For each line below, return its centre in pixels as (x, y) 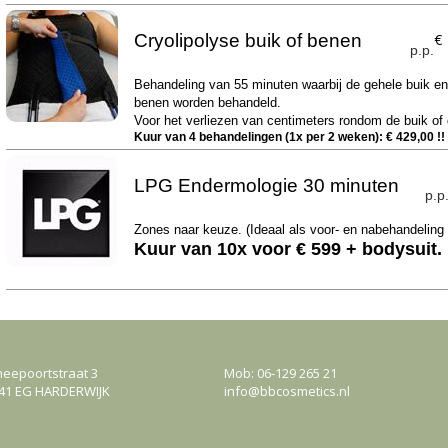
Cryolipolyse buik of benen (247, 40)
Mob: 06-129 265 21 (280, 373)
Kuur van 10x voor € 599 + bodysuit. (287, 249)
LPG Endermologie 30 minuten (266, 185)
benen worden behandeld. (207, 102)
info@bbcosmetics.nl (287, 391)
